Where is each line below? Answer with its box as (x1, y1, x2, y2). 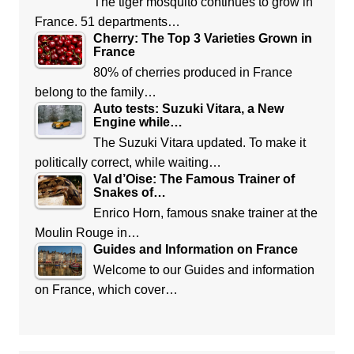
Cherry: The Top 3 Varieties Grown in (92, 32, 312, 46)
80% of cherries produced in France (92, 66, 292, 80)
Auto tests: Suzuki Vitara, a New (92, 102, 284, 116)
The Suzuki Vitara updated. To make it (92, 136, 306, 150)
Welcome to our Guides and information (92, 263, 314, 277)
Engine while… (92, 115, 183, 130)
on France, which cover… (34, 283, 178, 297)
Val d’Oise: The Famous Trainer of (92, 172, 295, 186)
